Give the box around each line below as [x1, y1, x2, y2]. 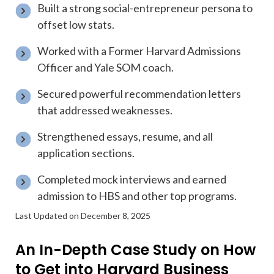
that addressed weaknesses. [37, 103, 173, 117]
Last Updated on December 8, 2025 [15, 210, 150, 221]
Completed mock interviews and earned [37, 172, 227, 186]
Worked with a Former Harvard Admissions [37, 44, 242, 57]
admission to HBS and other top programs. [37, 189, 237, 202]
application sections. [37, 146, 135, 160]
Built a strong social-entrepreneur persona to [37, 1, 253, 15]
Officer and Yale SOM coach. [37, 61, 174, 74]
